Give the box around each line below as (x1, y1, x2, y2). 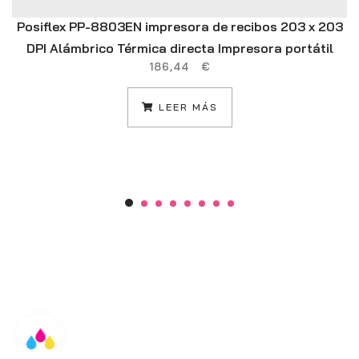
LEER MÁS (154, 101, 218, 114)
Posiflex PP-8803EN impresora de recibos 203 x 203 (16, 18, 343, 35)
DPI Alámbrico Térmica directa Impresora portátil (26, 40, 333, 57)
